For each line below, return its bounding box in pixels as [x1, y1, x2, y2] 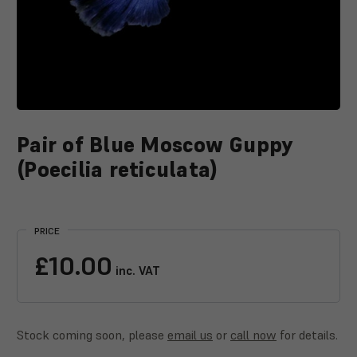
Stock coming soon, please [17, 326, 167, 343]
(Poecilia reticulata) [17, 156, 218, 182]
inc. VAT [112, 262, 160, 278]
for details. [277, 326, 338, 343]
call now [230, 326, 277, 343]
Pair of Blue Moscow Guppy [17, 131, 294, 158]
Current [17, 202, 53, 216]
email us [167, 326, 213, 343]
